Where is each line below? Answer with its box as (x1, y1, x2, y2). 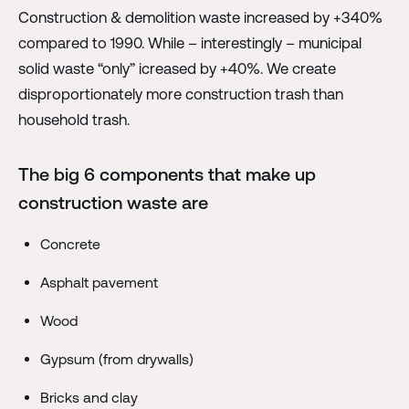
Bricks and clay (39, 388, 138, 405)
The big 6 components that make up (17, 164, 316, 185)
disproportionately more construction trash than (17, 85, 343, 102)
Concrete (39, 236, 100, 253)
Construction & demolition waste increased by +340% (17, 8, 383, 26)
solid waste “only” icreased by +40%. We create (17, 59, 336, 77)
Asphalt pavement (39, 274, 158, 291)
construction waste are (17, 193, 208, 214)
